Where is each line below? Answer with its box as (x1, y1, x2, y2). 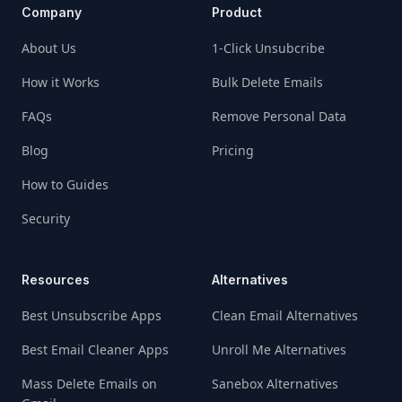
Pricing (212, 141, 254, 159)
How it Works (22, 73, 100, 91)
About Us (22, 39, 76, 57)
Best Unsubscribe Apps (22, 306, 162, 324)
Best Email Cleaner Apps (22, 340, 169, 358)
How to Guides (22, 175, 109, 193)
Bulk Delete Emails (212, 73, 323, 91)
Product (212, 4, 262, 20)
